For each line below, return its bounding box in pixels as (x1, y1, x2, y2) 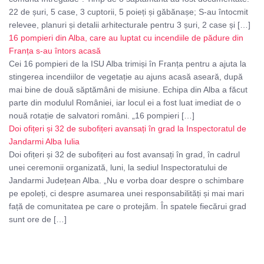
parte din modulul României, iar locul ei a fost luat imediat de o (9, 98, 241, 108)
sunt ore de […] (9, 214, 67, 225)
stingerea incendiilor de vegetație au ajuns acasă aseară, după (9, 72, 243, 82)
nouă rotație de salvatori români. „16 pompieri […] (9, 111, 194, 121)
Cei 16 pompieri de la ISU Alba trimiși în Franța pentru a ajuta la (9, 59, 246, 69)
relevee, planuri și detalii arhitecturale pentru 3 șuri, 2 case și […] (9, 20, 250, 30)
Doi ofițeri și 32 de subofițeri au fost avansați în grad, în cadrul (9, 150, 240, 160)
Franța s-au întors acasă (9, 46, 101, 56)
